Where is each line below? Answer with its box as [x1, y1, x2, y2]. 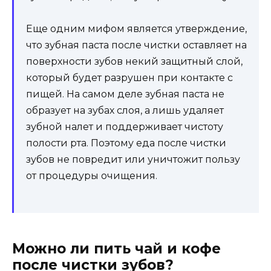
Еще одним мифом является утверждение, [26, 23, 247, 35]
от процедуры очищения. [26, 170, 157, 182]
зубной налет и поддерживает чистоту [26, 121, 223, 133]
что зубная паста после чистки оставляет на [26, 39, 247, 51]
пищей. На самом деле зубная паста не [26, 88, 224, 100]
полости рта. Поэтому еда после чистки [26, 137, 226, 149]
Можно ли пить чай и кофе [12, 240, 221, 257]
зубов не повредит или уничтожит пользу [26, 154, 240, 166]
